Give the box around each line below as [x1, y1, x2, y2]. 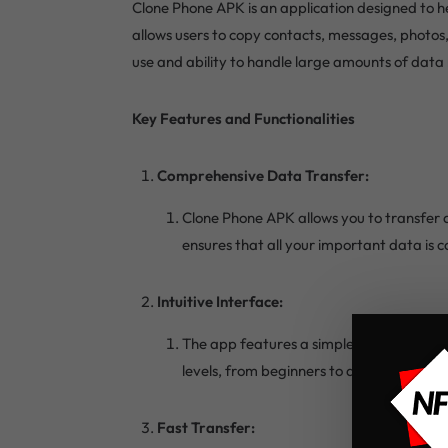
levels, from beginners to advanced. [182, 360, 417, 380]
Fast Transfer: [157, 417, 255, 437]
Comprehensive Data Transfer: [157, 165, 369, 185]
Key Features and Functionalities [132, 108, 355, 128]
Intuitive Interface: [157, 291, 283, 311]
